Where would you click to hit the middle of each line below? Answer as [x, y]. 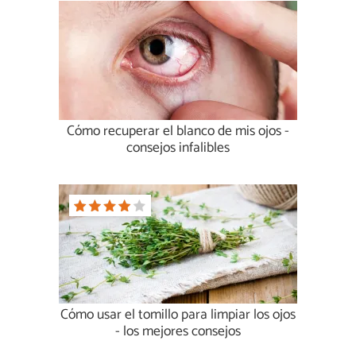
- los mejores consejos [178, 332]
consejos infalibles [178, 149]
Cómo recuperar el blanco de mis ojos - [178, 132]
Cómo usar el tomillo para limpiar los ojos [178, 315]
